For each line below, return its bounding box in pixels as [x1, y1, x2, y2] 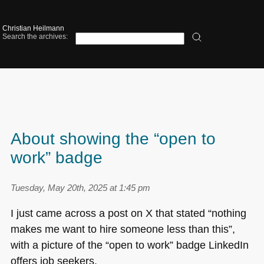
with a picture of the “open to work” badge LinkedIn [10, 238, 249, 251]
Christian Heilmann [2, 24, 65, 32]
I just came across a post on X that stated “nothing [10, 206, 246, 219]
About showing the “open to [10, 130, 216, 148]
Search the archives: [2, 32, 68, 41]
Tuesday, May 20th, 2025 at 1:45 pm [10, 183, 150, 193]
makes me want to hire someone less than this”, [10, 222, 235, 235]
